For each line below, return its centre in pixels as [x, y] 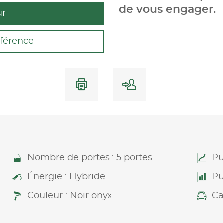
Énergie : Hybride [66, 176]
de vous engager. [167, 9]
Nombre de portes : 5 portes [90, 158]
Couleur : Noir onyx [69, 195]
